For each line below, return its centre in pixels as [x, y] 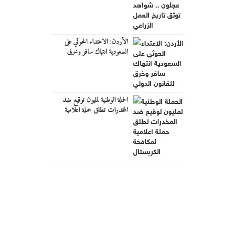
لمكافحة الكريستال [109, 120]
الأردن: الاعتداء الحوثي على [96, 42]
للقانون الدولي [112, 62]
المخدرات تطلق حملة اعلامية [96, 110]
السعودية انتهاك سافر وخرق [97, 52]
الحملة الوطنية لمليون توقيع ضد [95, 100]
